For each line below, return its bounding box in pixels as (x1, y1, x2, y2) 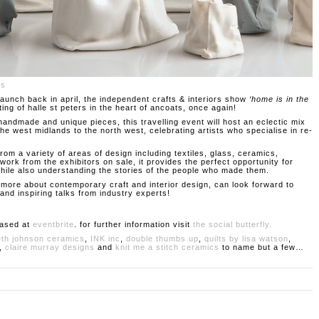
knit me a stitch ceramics (115, 243, 219, 251)
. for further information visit (74, 220, 193, 229)
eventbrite (33, 220, 74, 229)
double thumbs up (126, 234, 199, 243)
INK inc (90, 234, 120, 243)
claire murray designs (5, 243, 95, 251)
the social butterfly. (193, 220, 272, 229)
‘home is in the (249, 95, 309, 103)
